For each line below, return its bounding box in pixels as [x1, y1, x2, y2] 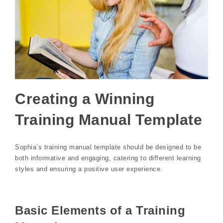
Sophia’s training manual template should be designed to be [15, 143, 201, 151]
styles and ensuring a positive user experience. [15, 165, 163, 173]
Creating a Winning [15, 91, 154, 108]
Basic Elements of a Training [15, 204, 185, 218]
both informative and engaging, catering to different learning [15, 154, 201, 162]
